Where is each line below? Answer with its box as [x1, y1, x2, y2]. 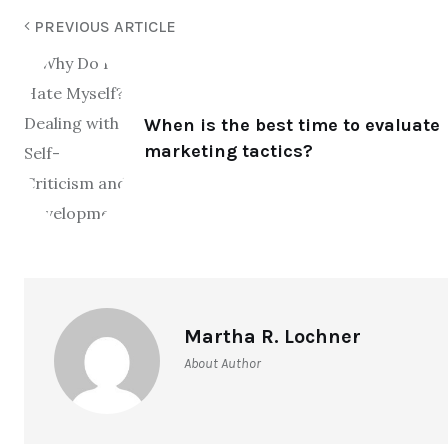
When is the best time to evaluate [144, 113, 440, 136]
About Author [184, 354, 261, 372]
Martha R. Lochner [184, 324, 361, 348]
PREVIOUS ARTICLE [30, 16, 176, 36]
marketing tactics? [144, 139, 313, 162]
